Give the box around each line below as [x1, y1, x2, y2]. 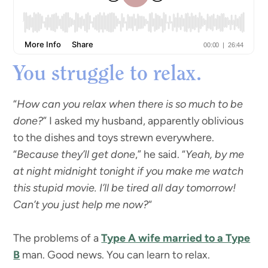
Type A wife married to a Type [101, 232, 251, 245]
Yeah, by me [185, 148, 245, 162]
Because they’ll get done [17, 148, 136, 162]
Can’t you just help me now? [13, 198, 149, 212]
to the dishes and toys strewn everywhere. [13, 131, 215, 145]
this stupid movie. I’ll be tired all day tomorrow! [13, 181, 236, 195]
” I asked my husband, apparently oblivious [43, 114, 244, 128]
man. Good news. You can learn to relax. [20, 248, 211, 262]
